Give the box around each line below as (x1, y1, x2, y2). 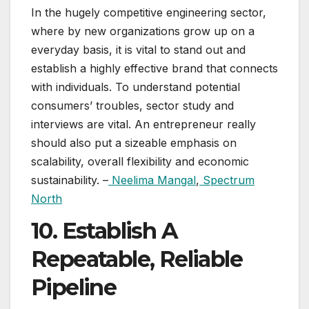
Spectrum (199, 172, 255, 187)
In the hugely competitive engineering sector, (31, 5, 266, 19)
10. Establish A (31, 217, 177, 245)
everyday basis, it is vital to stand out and (31, 42, 246, 57)
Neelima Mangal (108, 172, 196, 187)
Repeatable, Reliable (31, 246, 242, 273)
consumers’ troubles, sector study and (31, 98, 234, 112)
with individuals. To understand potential (31, 79, 240, 94)
